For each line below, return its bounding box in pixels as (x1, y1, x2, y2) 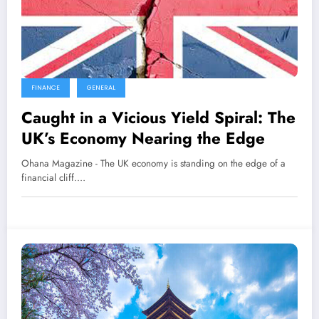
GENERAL (87, 83, 115, 92)
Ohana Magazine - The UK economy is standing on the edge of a (21, 156, 286, 170)
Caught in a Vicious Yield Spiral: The (21, 105, 296, 129)
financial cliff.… (21, 170, 85, 184)
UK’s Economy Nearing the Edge (21, 126, 265, 150)
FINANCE (31, 83, 60, 92)
